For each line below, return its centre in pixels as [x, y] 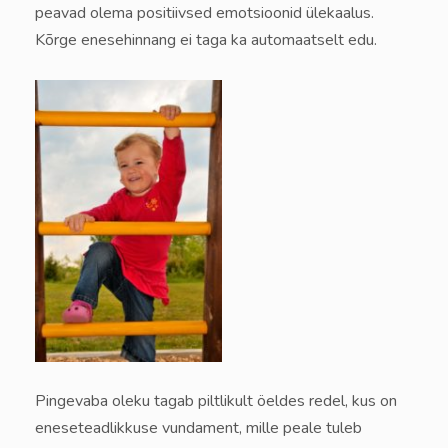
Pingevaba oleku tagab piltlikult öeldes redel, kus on [216, 400]
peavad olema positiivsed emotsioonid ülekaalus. [204, 13]
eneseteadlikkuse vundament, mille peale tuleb [198, 427]
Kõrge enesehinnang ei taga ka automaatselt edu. [206, 40]
